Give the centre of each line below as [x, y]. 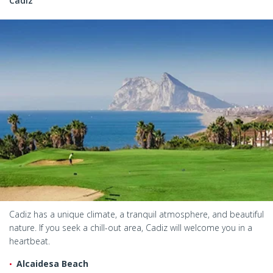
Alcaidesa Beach [52, 264]
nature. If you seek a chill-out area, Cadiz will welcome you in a [131, 228]
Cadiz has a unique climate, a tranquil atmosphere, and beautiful [136, 214]
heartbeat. [30, 241]
